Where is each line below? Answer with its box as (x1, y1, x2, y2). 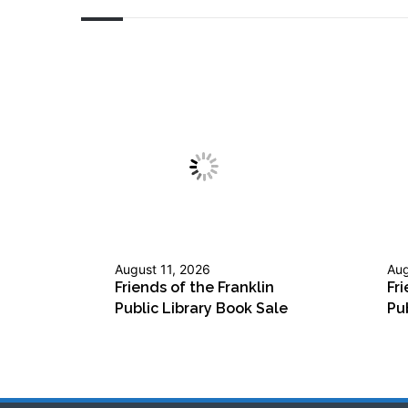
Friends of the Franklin (115, 279, 274, 297)
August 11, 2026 (115, 261, 210, 278)
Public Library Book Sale (115, 300, 288, 318)
